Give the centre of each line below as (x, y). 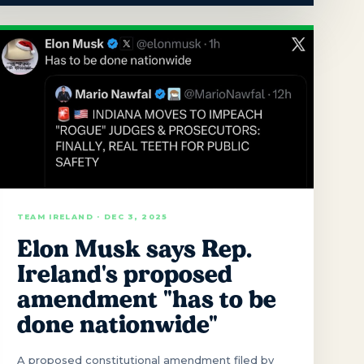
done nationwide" (117, 324)
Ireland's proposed (124, 273)
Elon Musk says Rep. (134, 248)
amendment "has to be (146, 299)
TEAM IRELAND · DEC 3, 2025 (92, 216)
